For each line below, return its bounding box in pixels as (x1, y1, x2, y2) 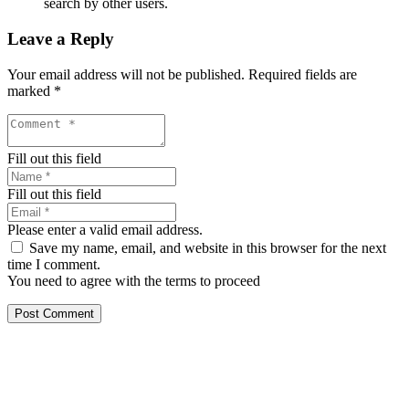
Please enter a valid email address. (7, 221, 203, 237)
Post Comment (15, 306, 94, 320)
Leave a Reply (7, 29, 114, 49)
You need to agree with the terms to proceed (7, 272, 260, 288)
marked (7, 82, 54, 99)
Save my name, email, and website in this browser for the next (29, 239, 386, 256)
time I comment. (7, 256, 100, 272)
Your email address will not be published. (7, 66, 245, 82)
